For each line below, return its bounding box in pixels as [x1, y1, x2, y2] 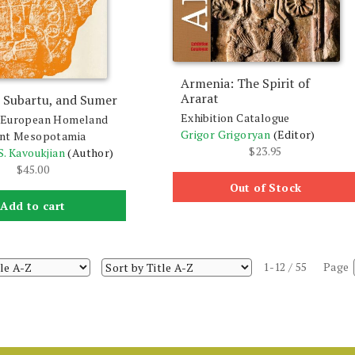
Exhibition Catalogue [180, 110, 290, 125]
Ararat [180, 90, 219, 107]
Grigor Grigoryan [180, 127, 271, 142]
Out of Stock [229, 179, 302, 195]
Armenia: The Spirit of [180, 74, 310, 92]
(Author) [67, 145, 114, 161]
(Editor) [273, 127, 315, 142]
